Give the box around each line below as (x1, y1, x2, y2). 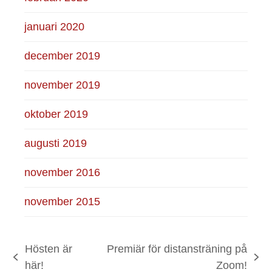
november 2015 (24, 195, 101, 208)
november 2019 (24, 78, 101, 91)
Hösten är (24, 242, 72, 255)
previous (13, 258, 55, 271)
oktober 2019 (24, 107, 89, 120)
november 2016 (24, 166, 101, 178)
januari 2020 (24, 20, 85, 33)
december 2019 (24, 49, 101, 62)
